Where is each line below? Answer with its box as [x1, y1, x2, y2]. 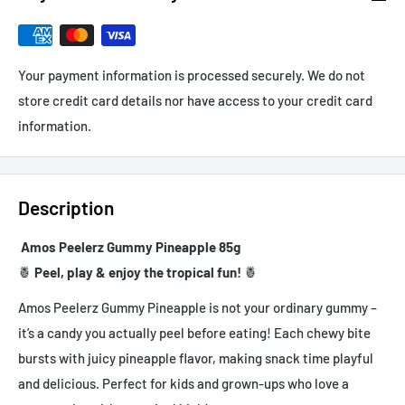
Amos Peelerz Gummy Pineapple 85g [18, 239, 240, 255]
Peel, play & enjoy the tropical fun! [34, 264, 241, 280]
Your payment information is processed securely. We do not [18, 66, 365, 83]
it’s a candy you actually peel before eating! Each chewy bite [18, 324, 371, 341]
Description [18, 195, 114, 219]
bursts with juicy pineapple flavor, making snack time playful [18, 349, 373, 366]
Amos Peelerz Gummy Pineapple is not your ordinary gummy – [18, 298, 377, 316]
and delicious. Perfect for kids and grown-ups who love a [18, 374, 349, 391]
